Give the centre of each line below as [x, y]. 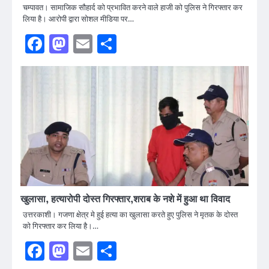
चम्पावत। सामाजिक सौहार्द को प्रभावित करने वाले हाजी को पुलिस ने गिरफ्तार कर [133, 7]
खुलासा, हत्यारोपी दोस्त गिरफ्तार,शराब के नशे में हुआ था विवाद [125, 199]
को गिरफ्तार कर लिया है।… [61, 225]
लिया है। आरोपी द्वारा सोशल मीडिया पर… [78, 18]
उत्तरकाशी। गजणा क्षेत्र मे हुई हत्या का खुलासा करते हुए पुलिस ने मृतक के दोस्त [130, 214]
